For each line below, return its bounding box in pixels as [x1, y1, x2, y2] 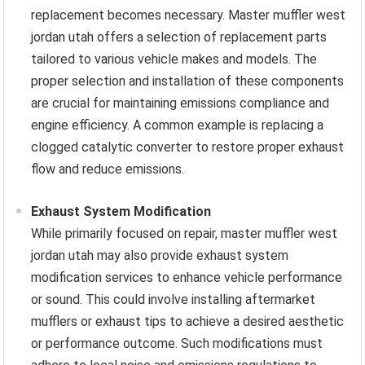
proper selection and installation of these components [31, 73, 345, 90]
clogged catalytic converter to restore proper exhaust [31, 139, 345, 156]
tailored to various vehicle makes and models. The [31, 51, 318, 68]
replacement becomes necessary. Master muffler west [31, 7, 346, 24]
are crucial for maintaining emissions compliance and [31, 95, 330, 112]
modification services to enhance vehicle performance [31, 270, 343, 286]
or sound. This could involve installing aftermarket [31, 292, 316, 308]
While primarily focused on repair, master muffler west [31, 226, 338, 242]
